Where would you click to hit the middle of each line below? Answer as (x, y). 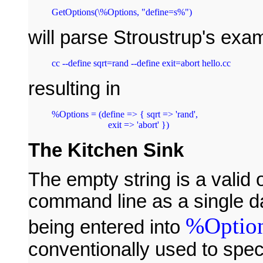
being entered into (107, 227)
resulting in (74, 88)
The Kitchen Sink (106, 150)
